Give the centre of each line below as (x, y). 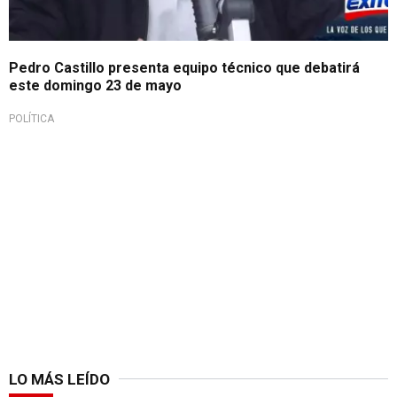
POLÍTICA (31, 118)
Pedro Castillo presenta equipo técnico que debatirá (184, 67)
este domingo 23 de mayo (95, 85)
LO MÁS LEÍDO (59, 379)
